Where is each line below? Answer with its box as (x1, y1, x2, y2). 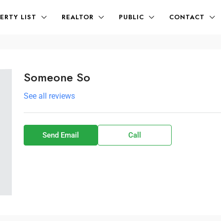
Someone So (23, 69, 90, 86)
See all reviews (23, 91, 75, 101)
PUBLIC (119, 12, 144, 22)
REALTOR (62, 12, 94, 22)
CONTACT (169, 12, 205, 22)
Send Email (42, 131, 79, 140)
